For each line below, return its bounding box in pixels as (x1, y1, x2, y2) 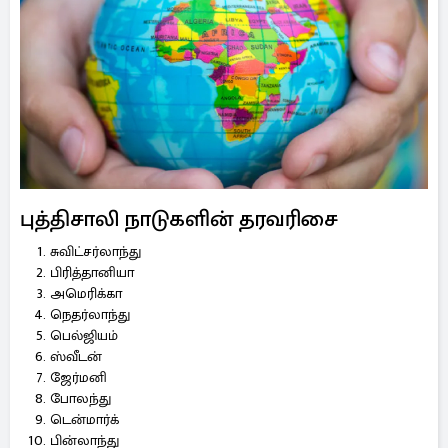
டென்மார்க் (50, 408, 119, 431)
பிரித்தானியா (50, 261, 134, 284)
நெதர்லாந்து (50, 303, 130, 326)
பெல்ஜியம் (50, 324, 122, 347)
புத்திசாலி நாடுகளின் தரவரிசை (20, 205, 338, 232)
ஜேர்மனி (50, 366, 107, 389)
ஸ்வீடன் (50, 345, 106, 368)
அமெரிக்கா (50, 282, 122, 305)
